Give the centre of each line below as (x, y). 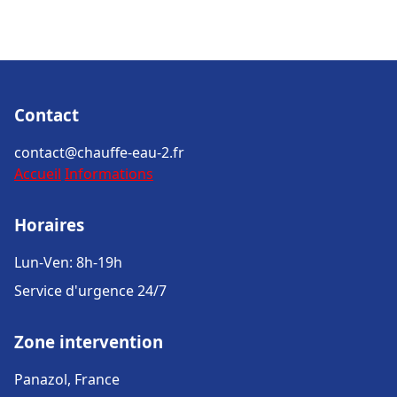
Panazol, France (67, 379)
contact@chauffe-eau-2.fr (99, 152)
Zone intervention (89, 342)
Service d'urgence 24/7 (90, 291)
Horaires (49, 225)
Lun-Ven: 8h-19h (68, 262)
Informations (109, 174)
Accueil (38, 174)
